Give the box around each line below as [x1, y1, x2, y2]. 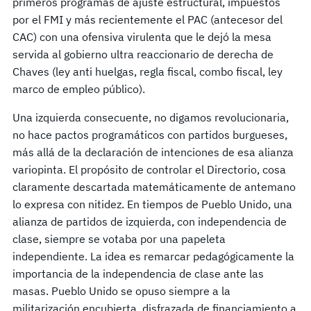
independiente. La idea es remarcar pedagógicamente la [12, 249, 294, 264]
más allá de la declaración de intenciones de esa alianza [12, 145, 294, 160]
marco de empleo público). [12, 82, 145, 96]
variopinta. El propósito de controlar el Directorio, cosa [12, 162, 286, 177]
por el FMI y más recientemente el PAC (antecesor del [12, 12, 283, 27]
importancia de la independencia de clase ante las [12, 267, 264, 281]
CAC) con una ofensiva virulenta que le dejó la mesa [12, 30, 271, 44]
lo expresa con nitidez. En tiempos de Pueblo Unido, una [12, 197, 292, 212]
